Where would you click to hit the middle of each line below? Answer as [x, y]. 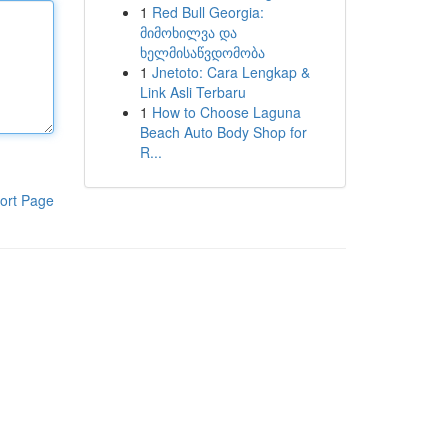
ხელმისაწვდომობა [202, 52]
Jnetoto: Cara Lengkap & [230, 72]
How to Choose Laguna [226, 112]
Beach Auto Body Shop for [223, 132]
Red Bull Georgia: [207, 12]
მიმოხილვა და [188, 32]
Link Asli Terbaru [192, 92]
